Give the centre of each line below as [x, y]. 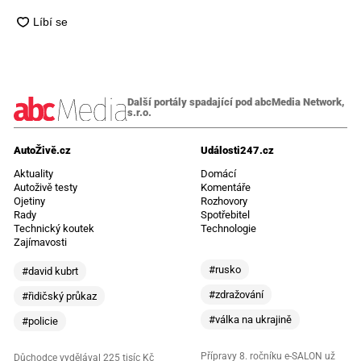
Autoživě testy [45, 187]
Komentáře [226, 187]
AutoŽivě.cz [42, 150]
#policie [39, 321]
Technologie [228, 228]
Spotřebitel [225, 214]
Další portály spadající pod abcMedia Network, [236, 102]
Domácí [218, 173]
